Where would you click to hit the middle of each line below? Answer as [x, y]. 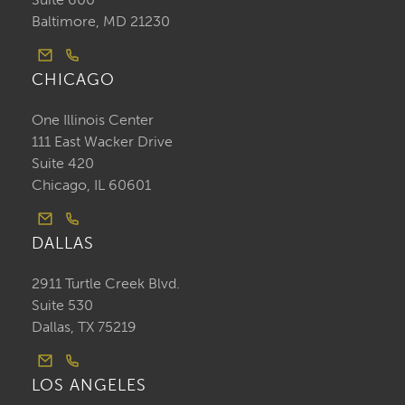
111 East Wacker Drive [102, 142]
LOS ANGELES [89, 386]
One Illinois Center [93, 120]
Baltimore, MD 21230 [101, 22]
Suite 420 [63, 164]
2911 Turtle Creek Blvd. [106, 284]
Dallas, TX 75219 [84, 327]
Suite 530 [62, 306]
